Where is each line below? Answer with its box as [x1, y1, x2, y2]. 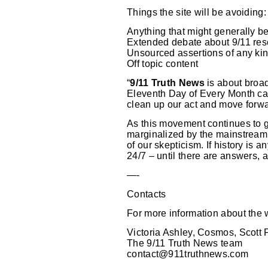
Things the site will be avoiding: [127, 7, 266, 17]
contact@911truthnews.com [127, 249, 249, 259]
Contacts [127, 189, 166, 199]
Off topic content [127, 59, 199, 69]
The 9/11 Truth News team [127, 238, 243, 248]
